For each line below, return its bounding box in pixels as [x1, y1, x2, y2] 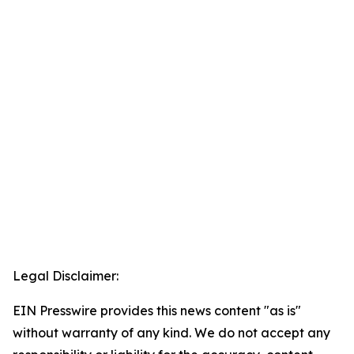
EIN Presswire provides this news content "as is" [13, 303, 301, 318]
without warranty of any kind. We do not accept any [13, 325, 330, 341]
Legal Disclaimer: [13, 268, 119, 284]
